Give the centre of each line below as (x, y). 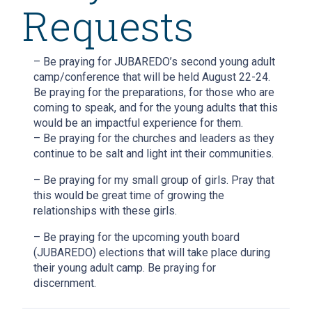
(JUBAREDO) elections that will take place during (152, 253)
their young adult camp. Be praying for (125, 268)
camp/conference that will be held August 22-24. (152, 77)
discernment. (65, 283)
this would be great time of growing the (129, 196)
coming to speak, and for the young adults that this (156, 108)
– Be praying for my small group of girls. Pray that (154, 180)
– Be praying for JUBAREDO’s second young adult (154, 62)
